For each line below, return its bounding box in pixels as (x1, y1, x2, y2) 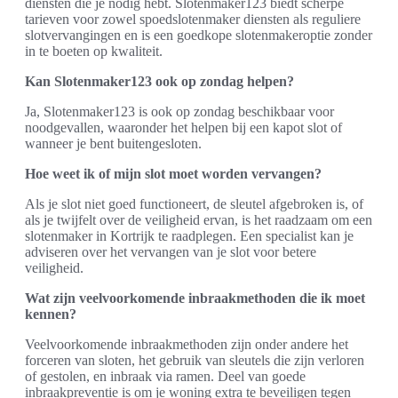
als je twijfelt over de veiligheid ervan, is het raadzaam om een (25, 211, 372, 227)
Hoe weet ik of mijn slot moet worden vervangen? (25, 165, 322, 181)
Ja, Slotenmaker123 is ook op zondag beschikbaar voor (25, 103, 334, 119)
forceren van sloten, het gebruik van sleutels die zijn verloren (25, 352, 364, 368)
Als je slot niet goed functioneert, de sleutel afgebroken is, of (25, 195, 363, 211)
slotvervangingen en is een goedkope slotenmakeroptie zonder (25, 27, 372, 43)
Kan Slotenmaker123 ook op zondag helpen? (25, 73, 294, 89)
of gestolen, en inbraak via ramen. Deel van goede (25, 368, 306, 384)
